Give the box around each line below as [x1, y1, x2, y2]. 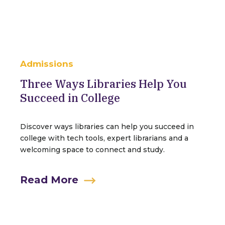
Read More [20, 174, 78, 186]
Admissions [20, 59, 73, 69]
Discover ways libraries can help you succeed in [20, 122, 194, 131]
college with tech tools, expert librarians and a [20, 134, 188, 143]
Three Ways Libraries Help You [20, 76, 187, 91]
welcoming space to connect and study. [20, 145, 165, 154]
